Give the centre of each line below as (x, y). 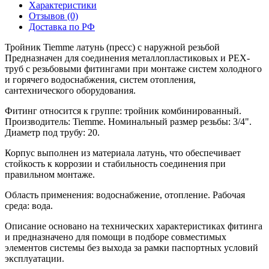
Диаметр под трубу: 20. (52, 132)
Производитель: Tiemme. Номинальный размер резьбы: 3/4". (128, 121)
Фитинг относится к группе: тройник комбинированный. (123, 110)
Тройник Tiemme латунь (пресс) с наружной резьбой (112, 47)
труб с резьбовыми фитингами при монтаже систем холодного (133, 68)
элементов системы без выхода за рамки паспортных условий (131, 247)
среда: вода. (29, 205)
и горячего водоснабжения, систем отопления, (100, 79)
